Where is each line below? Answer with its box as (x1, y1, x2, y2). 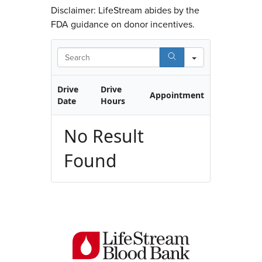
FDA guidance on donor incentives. (51, 17, 195, 30)
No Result (64, 123, 144, 148)
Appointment (149, 89, 204, 101)
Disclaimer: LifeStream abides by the (51, 3, 200, 16)
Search (204, 44, 230, 57)
